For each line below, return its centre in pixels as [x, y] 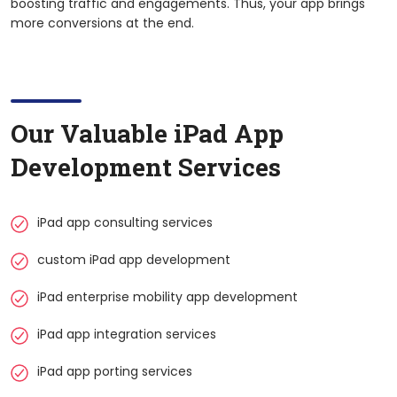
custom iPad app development [134, 259]
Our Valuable [92, 133]
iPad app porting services [115, 371]
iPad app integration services [127, 334]
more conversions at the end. [102, 23]
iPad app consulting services [125, 222]
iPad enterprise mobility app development [167, 296]
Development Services [146, 167]
